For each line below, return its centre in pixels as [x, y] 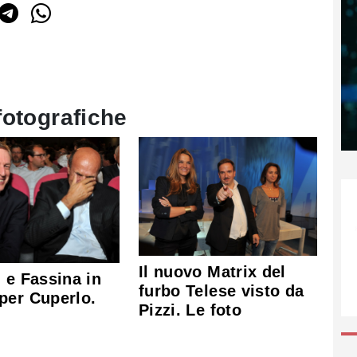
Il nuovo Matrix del [212, 272]
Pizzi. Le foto [190, 310]
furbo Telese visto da [222, 291]
